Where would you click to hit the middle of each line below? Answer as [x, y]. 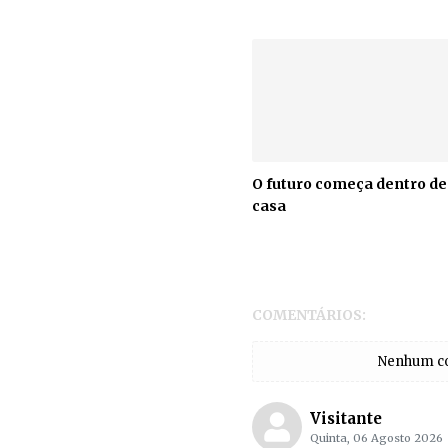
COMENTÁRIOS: [309, 314]
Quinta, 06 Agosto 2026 [376, 437]
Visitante [346, 418]
